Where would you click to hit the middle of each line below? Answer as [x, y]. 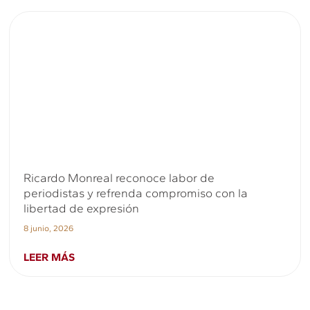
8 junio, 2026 [49, 229]
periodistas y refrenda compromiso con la [136, 193]
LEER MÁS [49, 257]
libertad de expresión [82, 209]
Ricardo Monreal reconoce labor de [119, 178]
